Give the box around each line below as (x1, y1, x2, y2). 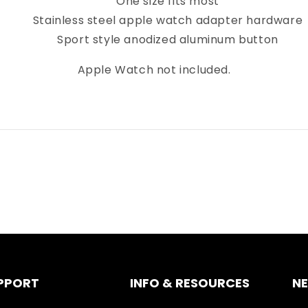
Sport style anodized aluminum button (57, 32, 278, 47)
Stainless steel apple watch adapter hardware (32, 12, 303, 28)
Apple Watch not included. (77, 62, 231, 78)
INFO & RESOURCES (129, 274, 250, 291)
